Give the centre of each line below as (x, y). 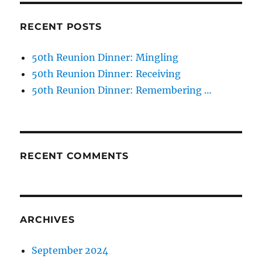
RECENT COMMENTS (74, 156)
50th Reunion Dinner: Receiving (106, 73)
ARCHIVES (47, 219)
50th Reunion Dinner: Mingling (105, 57)
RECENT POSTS (61, 26)
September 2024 (70, 250)
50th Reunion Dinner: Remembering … (122, 90)
